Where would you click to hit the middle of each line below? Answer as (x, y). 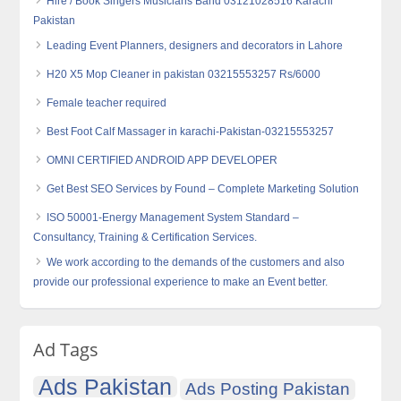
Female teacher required (107, 103)
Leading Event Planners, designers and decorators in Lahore (195, 46)
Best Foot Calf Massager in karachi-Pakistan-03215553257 (191, 132)
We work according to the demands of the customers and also (196, 263)
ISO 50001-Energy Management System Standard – (173, 218)
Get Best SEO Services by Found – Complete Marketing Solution (203, 189)
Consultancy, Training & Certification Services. (145, 238)
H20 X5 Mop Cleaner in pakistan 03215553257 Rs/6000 (184, 75)
